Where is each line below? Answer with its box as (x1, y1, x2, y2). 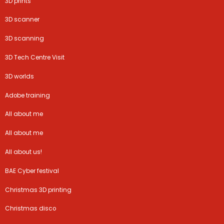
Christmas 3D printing (5, 185, 72, 194)
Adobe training (5, 91, 50, 99)
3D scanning (5, 34, 44, 43)
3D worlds (5, 72, 34, 80)
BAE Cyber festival (5, 166, 59, 175)
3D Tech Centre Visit (5, 53, 65, 62)
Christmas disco (5, 204, 56, 213)
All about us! (5, 147, 42, 156)
